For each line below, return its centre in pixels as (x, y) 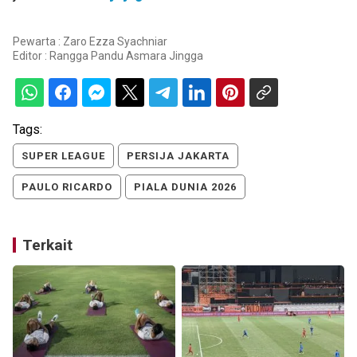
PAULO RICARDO (67, 187)
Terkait (47, 245)
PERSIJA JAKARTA (178, 156)
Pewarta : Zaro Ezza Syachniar (90, 41)
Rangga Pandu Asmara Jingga (126, 56)
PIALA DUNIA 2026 (185, 187)
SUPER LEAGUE (63, 156)
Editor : (31, 56)
